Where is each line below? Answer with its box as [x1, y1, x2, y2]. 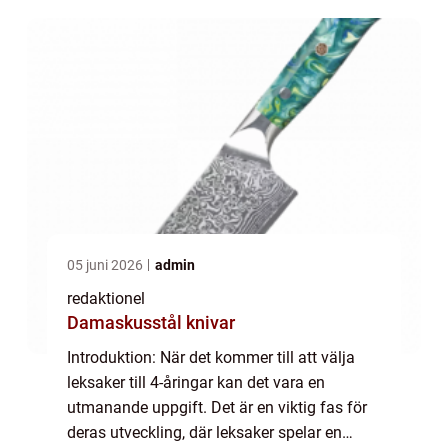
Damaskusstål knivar [67, 312, 235, 334]
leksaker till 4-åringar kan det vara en [67, 373, 325, 393]
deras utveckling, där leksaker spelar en [67, 423, 342, 443]
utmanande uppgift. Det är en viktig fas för [67, 398, 367, 418]
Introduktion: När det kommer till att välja [67, 348, 355, 368]
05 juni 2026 [67, 257, 146, 274]
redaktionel [67, 289, 145, 309]
